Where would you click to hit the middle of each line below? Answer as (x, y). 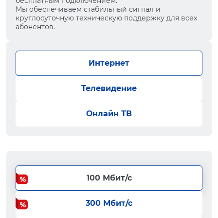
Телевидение (109, 88)
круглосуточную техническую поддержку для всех (106, 18)
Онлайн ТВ (109, 114)
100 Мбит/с (109, 178)
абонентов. (35, 27)
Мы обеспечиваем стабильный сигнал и (88, 9)
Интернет (109, 63)
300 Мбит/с (109, 203)
